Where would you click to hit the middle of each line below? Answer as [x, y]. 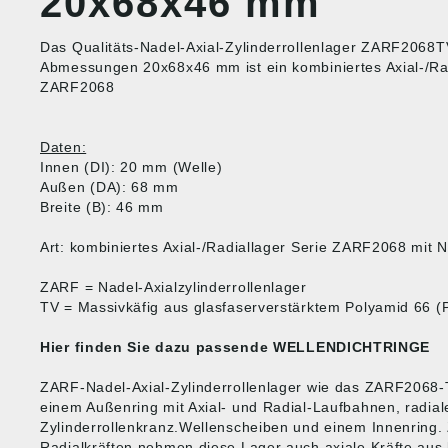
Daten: [63, 147]
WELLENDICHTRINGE [352, 347]
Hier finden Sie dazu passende [156, 347]
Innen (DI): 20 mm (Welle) [131, 167]
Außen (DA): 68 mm [109, 187]
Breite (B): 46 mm [102, 207]
